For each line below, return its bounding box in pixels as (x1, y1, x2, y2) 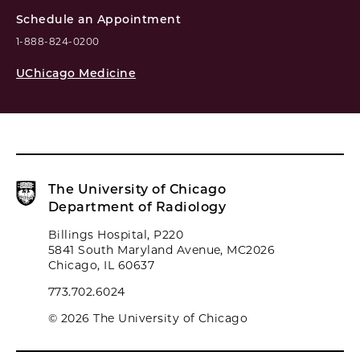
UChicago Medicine (16, 66, 137, 80)
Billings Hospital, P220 (48, 227, 184, 242)
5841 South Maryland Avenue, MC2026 (48, 243, 276, 257)
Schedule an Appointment (16, 12, 182, 27)
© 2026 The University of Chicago (48, 311, 248, 325)
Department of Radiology (48, 199, 227, 215)
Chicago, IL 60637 (48, 258, 155, 272)
